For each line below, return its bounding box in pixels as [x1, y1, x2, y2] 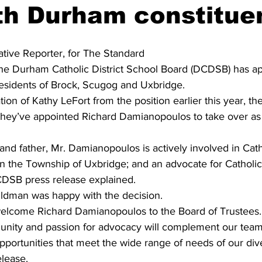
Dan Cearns [35, 23, 80, 33]
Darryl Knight [205, 23, 254, 33]
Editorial [151, 23, 182, 33]
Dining [103, 23, 127, 33]
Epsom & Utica [82, 70, 139, 80]
